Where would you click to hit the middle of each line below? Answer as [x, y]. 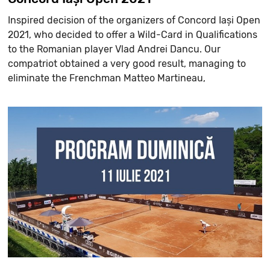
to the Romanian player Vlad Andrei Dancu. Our [115, 49]
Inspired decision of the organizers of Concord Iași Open [134, 20]
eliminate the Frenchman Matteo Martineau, [107, 78]
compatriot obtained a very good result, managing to [127, 63]
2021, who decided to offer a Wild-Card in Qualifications [133, 34]
